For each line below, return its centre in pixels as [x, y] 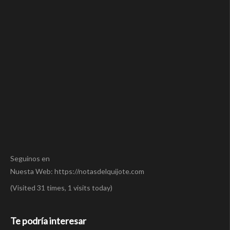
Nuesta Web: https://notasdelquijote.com [77, 171]
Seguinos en [30, 159]
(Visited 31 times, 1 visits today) [61, 188]
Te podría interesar [48, 221]
